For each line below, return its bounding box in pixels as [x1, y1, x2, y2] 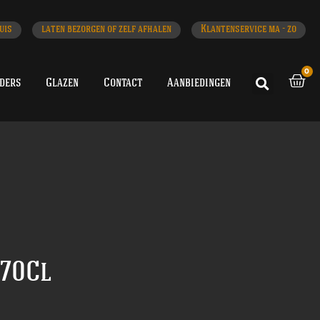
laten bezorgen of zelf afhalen [41, 24, 171, 35]
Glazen [45, 76, 79, 89]
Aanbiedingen [166, 76, 231, 89]
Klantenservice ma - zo [201, 24, 296, 35]
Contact [103, 76, 142, 89]
